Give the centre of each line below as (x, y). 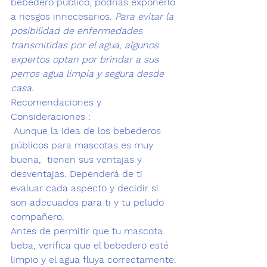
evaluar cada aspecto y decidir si (86, 188)
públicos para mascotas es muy (83, 145)
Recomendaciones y (58, 102)
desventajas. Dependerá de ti (78, 174)
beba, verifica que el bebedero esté (91, 245)
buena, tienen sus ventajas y (78, 159)
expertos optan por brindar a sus (86, 59)
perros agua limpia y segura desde (89, 74)
